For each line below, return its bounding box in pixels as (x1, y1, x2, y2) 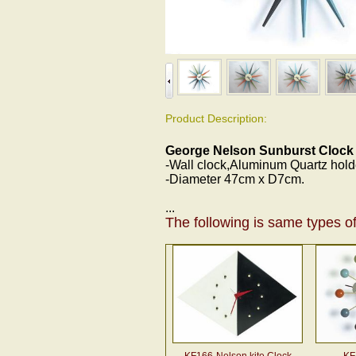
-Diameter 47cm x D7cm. (165, 172, 304, 186)
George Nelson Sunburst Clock (165, 144, 354, 157)
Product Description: (165, 112, 267, 125)
